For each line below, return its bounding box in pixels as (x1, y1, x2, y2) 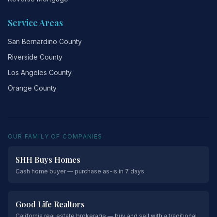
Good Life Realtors (15, 199, 85, 209)
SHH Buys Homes (15, 155, 80, 165)
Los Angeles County (8, 68, 72, 77)
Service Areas (8, 17, 63, 29)
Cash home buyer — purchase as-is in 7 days (15, 168, 144, 175)
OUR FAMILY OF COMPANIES (8, 133, 103, 140)
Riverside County (8, 53, 62, 61)
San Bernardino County (8, 37, 82, 46)
